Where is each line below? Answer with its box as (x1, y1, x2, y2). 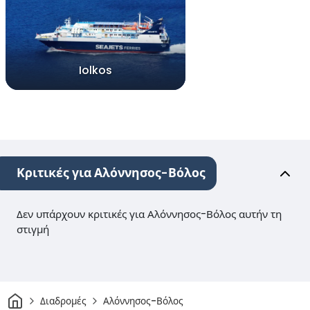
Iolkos (79, 62, 112, 79)
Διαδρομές (39, 294, 86, 308)
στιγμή (17, 222, 49, 237)
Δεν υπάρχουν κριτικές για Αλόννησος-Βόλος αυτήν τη (17, 207, 282, 222)
